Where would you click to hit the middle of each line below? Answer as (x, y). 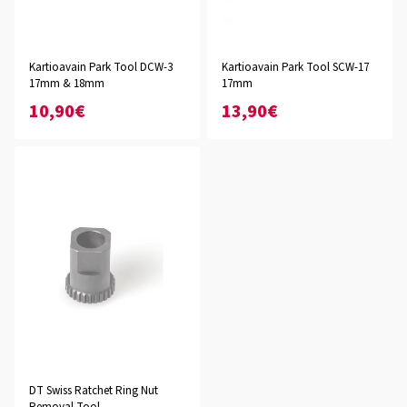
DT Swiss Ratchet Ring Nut (94, 391)
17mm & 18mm (67, 84)
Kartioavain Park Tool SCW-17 (295, 67)
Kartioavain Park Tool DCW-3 (101, 67)
